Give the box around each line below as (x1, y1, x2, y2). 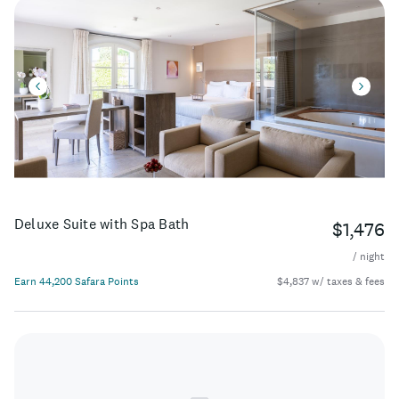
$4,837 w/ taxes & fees (277, 273, 385, 289)
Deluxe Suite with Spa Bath (14, 214, 190, 232)
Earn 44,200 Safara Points (14, 273, 139, 289)
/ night (353, 248, 385, 264)
